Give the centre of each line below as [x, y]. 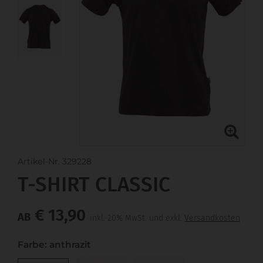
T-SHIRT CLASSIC [94, 184]
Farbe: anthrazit [54, 244]
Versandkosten [212, 218]
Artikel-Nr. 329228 [55, 161]
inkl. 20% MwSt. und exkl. [137, 218]
